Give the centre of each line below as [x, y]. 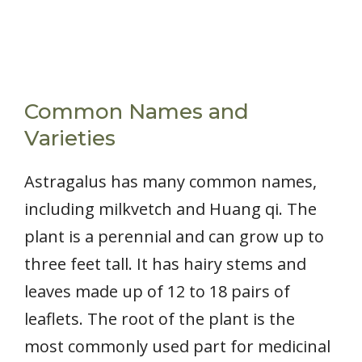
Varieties [70, 138]
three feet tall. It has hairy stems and [165, 263]
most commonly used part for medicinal [177, 346]
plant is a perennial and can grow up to [174, 236]
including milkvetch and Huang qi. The [170, 208]
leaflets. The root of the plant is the [160, 318]
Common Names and [137, 111]
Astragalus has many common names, [170, 181]
